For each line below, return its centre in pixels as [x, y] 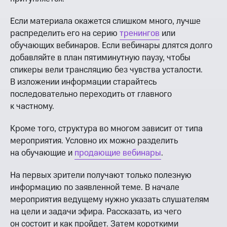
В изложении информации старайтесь [83, 82]
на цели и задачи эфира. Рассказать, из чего [96, 212]
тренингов [140, 34]
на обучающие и [42, 153]
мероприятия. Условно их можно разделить [94, 141]
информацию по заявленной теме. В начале [95, 188]
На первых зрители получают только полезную [101, 176]
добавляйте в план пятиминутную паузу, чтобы [100, 58]
